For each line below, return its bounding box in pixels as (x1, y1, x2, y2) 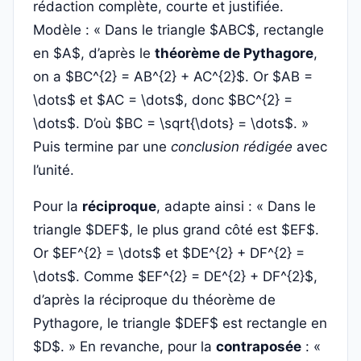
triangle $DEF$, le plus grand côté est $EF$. (33, 222, 319, 238)
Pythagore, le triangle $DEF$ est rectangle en (33, 315, 327, 331)
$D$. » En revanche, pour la (33, 338, 216, 355)
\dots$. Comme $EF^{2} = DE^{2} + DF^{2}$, (33, 268, 317, 284)
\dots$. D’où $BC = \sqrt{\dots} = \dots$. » (33, 115, 309, 131)
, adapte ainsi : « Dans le (156, 198, 316, 214)
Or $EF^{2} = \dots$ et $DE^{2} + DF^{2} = (33, 245, 305, 261)
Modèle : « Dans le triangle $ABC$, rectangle (33, 22, 324, 38)
